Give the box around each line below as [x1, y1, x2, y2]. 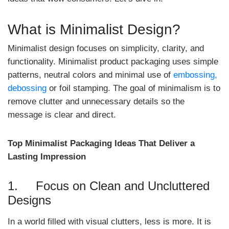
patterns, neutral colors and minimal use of [8, 70, 173, 80]
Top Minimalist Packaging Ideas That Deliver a [8, 139, 195, 148]
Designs [8, 193, 51, 207]
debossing [8, 83, 47, 93]
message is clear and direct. [8, 110, 116, 120]
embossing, [173, 70, 217, 80]
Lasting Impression [8, 152, 86, 162]
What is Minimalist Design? [8, 21, 180, 37]
